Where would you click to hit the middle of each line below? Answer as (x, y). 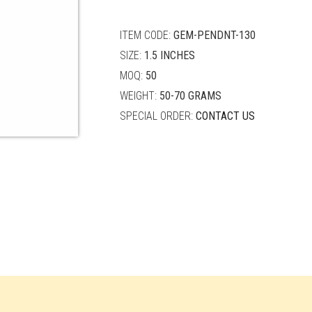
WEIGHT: (139, 96)
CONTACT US (225, 116)
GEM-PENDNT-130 (214, 36)
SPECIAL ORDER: (157, 116)
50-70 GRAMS (190, 96)
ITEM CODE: (146, 36)
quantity (139, 10)
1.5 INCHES (169, 56)
